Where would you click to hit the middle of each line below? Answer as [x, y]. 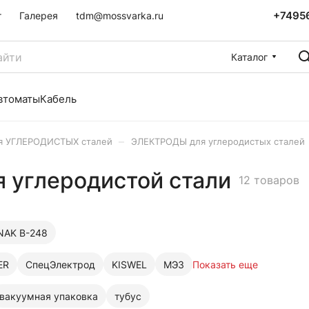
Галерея [39, 16]
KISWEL [129, 264]
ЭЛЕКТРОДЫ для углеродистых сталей [218, 141]
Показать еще [225, 264]
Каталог [249, 57]
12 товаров [269, 180]
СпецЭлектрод [60, 264]
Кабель [58, 99]
